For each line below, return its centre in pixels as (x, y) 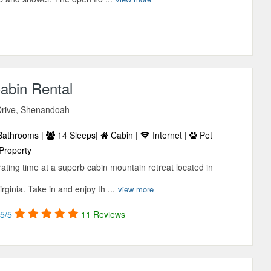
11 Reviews (103, 214)
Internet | (170, 135)
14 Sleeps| (78, 135)
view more (136, 189)
